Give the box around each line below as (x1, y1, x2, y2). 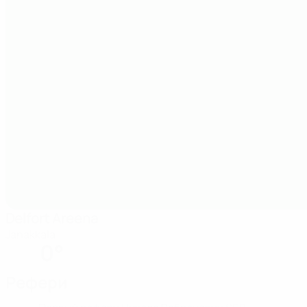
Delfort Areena (5, 209, 98, 228)
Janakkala (5, 227, 56, 242)
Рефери (5, 271, 68, 293)
